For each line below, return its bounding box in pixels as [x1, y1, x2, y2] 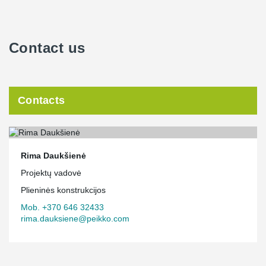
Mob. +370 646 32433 [21, 202, 104, 212]
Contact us [9, 40, 85, 56]
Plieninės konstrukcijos [21, 185, 106, 195]
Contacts [18, 94, 65, 106]
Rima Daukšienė [21, 150, 86, 160]
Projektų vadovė [21, 167, 81, 178]
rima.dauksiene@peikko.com [21, 213, 129, 223]
